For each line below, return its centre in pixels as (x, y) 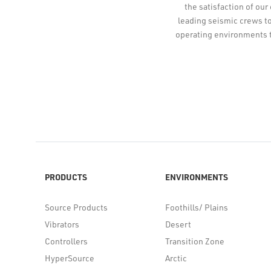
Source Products (76, 207)
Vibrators (62, 224)
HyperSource (70, 258)
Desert (178, 224)
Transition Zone (195, 241)
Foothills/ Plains (197, 207)
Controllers (66, 241)
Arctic (176, 258)
